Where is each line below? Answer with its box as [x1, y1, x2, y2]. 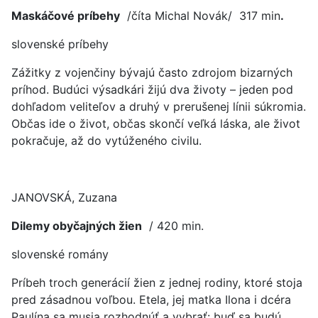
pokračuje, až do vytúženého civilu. [11, 133, 202, 148]
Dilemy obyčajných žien [11, 219, 142, 233]
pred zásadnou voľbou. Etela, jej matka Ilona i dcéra [11, 292, 291, 307]
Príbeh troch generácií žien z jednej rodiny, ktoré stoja [11, 275, 302, 290]
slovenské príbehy [11, 37, 109, 51]
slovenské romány [11, 247, 109, 261]
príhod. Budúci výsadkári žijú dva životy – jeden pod [11, 82, 293, 97]
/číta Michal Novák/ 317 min [120, 9, 280, 23]
